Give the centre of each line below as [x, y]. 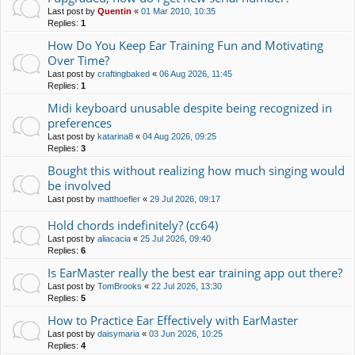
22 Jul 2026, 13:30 [187, 286]
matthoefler [119, 198]
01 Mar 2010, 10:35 [178, 11]
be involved [79, 185]
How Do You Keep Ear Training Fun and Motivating [185, 45]
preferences [80, 122]
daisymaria [118, 333]
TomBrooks [120, 286]
